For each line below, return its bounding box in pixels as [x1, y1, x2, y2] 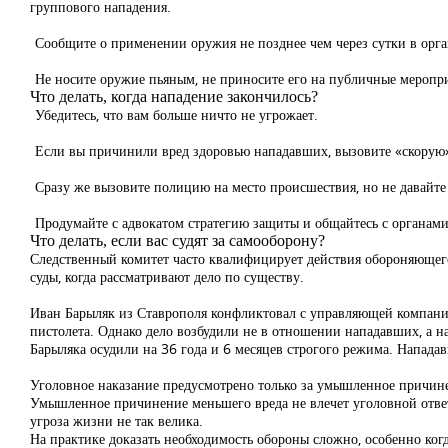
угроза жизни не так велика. [30, 411, 203, 430]
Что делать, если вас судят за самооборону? [30, 232, 325, 249]
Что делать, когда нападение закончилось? [30, 88, 318, 105]
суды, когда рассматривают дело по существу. [30, 267, 304, 286]
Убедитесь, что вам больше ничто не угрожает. [31, 105, 318, 124]
